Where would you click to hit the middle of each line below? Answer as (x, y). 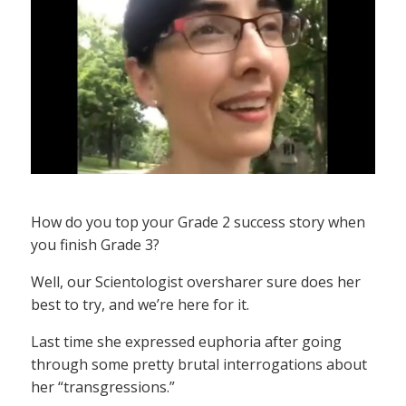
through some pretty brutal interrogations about (199, 365)
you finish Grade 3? (95, 245)
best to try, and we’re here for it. (140, 305)
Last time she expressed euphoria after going (186, 342)
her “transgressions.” (103, 387)
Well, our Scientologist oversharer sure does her (196, 282)
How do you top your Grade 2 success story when (198, 222)
